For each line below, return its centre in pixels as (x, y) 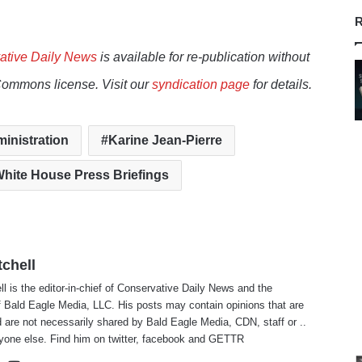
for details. (281, 85)
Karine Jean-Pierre (165, 141)
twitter (122, 339)
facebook (164, 339)
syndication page (201, 85)
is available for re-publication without (204, 57)
